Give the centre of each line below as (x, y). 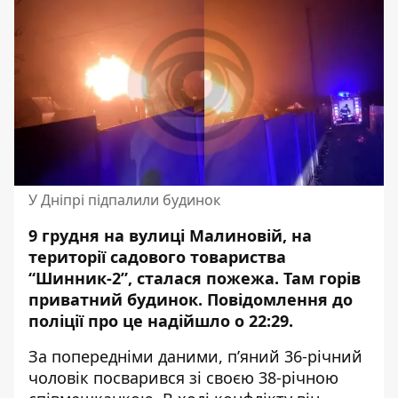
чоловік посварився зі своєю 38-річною (183, 378)
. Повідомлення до (275, 299)
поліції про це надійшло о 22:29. (161, 321)
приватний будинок (113, 299)
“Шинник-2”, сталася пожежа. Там (174, 278)
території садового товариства (157, 257)
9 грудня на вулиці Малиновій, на (170, 235)
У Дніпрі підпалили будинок (124, 200)
